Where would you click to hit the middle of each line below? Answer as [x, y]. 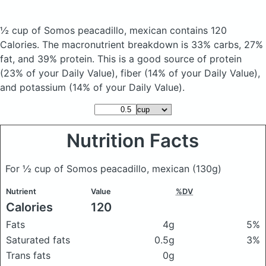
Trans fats [28, 255]
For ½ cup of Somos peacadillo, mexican [99, 169]
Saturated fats [38, 240]
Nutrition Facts [133, 141]
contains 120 [198, 30]
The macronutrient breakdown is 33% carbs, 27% [153, 45]
